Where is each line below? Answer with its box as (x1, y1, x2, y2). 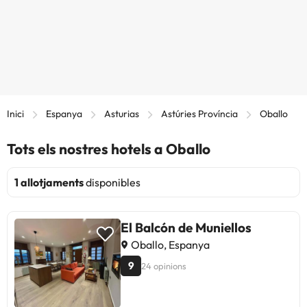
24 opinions (141, 260, 186, 271)
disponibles (84, 175, 140, 189)
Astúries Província (161, 107, 238, 120)
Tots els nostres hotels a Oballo (7, 139, 210, 158)
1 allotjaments (14, 175, 84, 189)
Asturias (104, 107, 139, 120)
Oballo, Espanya (129, 237, 210, 251)
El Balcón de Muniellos (121, 219, 251, 236)
